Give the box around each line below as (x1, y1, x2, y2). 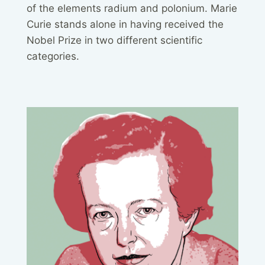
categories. (27, 50, 79, 62)
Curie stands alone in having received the (27, 18, 224, 30)
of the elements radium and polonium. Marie (27, 2, 237, 14)
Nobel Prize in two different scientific (27, 34, 202, 46)
